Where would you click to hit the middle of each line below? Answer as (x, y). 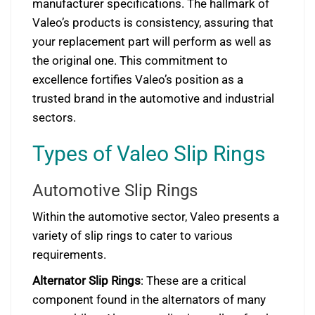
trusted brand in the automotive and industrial (153, 98)
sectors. (54, 117)
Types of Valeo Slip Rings (149, 154)
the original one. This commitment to (130, 60)
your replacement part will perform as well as (152, 41)
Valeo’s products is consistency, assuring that (153, 22)
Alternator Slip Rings (86, 281)
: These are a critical (193, 281)
